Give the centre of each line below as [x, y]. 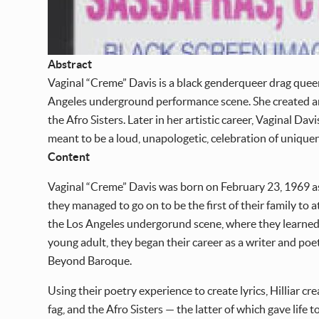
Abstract [70, 64]
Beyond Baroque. [90, 261]
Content [69, 157]
